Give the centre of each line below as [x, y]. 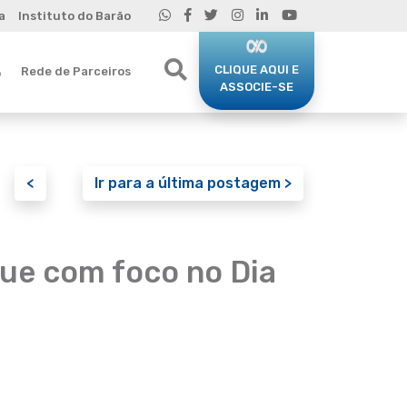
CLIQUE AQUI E [257, 69]
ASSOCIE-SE [257, 86]
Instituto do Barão [74, 16]
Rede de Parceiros [75, 71]
